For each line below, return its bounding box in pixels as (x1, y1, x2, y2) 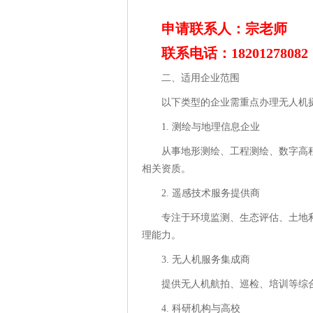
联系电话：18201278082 (161, 45, 308, 61)
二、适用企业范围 (161, 73, 240, 83)
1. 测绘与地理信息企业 (161, 122, 260, 132)
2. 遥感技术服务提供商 (161, 188, 260, 198)
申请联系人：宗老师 (161, 21, 287, 36)
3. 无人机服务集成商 (161, 254, 250, 265)
